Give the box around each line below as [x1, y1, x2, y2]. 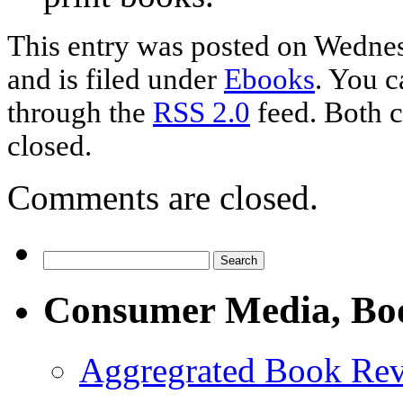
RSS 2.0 [153, 96, 250, 130]
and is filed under [7, 63, 224, 96]
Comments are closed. [7, 178, 318, 218]
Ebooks [224, 63, 315, 96]
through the [7, 96, 153, 130]
